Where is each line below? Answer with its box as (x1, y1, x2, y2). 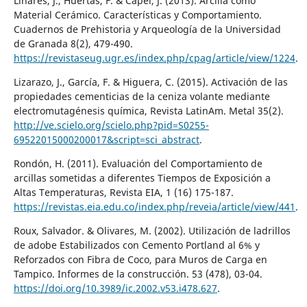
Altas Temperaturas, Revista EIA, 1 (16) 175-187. (13, 185, 234, 199)
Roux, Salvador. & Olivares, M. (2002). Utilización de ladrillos (13, 223, 291, 237)
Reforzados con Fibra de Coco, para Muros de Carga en (13, 252, 267, 266)
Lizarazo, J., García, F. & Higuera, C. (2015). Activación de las (13, 75, 288, 88)
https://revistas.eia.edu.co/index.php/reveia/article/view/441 (13, 199, 295, 213)
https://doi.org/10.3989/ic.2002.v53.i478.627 (13, 281, 217, 295)
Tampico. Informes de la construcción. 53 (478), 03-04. (13, 267, 262, 280)
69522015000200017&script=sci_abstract (13, 132, 199, 146)
